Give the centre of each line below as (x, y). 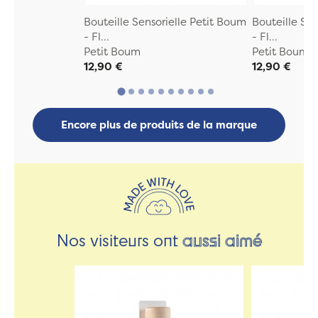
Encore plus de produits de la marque (159, 125)
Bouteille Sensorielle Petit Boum (165, 21)
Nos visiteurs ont (119, 239)
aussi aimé (222, 239)
